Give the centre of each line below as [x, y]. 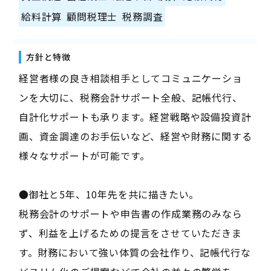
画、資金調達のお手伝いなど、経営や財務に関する [135, 136]
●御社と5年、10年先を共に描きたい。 [109, 194]
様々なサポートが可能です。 [84, 155]
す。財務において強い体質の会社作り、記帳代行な [135, 252]
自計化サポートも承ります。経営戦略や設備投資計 [135, 116]
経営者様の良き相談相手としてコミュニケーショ [130, 78]
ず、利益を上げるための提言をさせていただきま [130, 233]
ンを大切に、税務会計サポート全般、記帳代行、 [130, 97]
